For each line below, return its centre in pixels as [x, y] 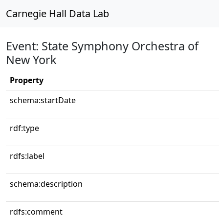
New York [31, 60]
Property [27, 80]
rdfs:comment [36, 212]
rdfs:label [27, 156]
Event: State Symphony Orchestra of [102, 46]
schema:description [46, 184]
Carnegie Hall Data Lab [57, 13]
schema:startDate [43, 100]
